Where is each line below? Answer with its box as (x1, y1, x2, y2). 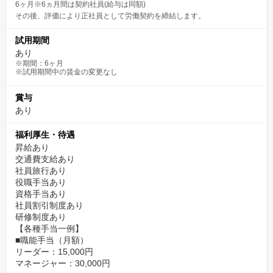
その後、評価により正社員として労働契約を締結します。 (15, 12, 205, 20)
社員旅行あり (15, 166, 66, 175)
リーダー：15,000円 (15, 247, 93, 257)
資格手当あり (15, 189, 66, 199)
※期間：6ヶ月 (15, 59, 63, 68)
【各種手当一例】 (15, 224, 83, 233)
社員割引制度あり (15, 200, 83, 210)
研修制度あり (15, 212, 66, 222)
